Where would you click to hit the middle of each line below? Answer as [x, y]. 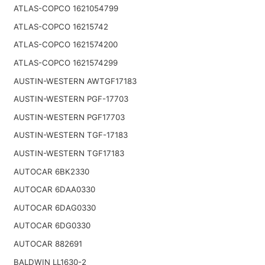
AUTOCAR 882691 [48, 243]
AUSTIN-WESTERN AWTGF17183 [75, 81]
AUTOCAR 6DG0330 [52, 226]
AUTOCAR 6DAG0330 [54, 207]
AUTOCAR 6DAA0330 [54, 190]
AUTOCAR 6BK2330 [51, 171]
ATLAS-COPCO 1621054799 [66, 9]
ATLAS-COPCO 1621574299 [65, 63]
